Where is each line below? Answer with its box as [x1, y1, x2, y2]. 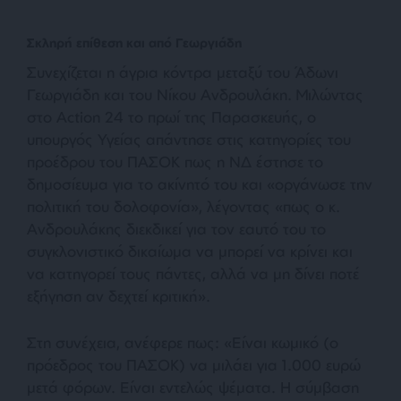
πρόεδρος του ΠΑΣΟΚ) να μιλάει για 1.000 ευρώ [27, 354, 361, 374]
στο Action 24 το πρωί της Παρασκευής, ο [27, 107, 316, 126]
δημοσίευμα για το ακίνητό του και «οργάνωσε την [27, 174, 372, 193]
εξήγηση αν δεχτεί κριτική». [27, 286, 210, 305]
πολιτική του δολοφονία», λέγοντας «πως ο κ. [27, 196, 340, 216]
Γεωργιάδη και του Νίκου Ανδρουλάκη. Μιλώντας [27, 84, 363, 104]
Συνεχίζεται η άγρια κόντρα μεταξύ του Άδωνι [27, 62, 338, 81]
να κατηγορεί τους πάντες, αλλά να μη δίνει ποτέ [27, 263, 360, 283]
